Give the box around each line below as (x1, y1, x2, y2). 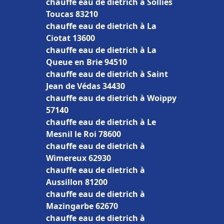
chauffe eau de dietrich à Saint (46, 68, 168, 79)
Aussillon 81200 (46, 176, 107, 187)
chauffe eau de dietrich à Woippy (46, 92, 176, 103)
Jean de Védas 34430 (46, 80, 125, 91)
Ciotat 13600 (46, 32, 95, 43)
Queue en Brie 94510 (46, 56, 127, 67)
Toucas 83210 (46, 8, 98, 19)
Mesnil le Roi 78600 (46, 128, 121, 139)
